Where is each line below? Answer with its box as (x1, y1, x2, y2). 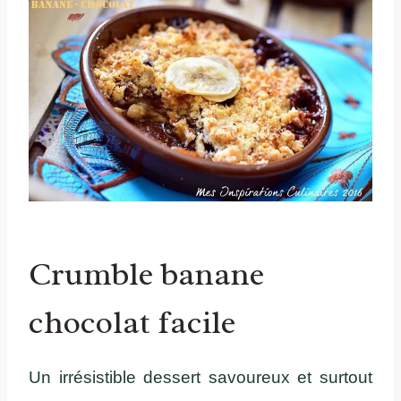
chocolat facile (29, 302, 235, 344)
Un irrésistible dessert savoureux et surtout (29, 368, 372, 388)
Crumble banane (29, 253, 264, 295)
